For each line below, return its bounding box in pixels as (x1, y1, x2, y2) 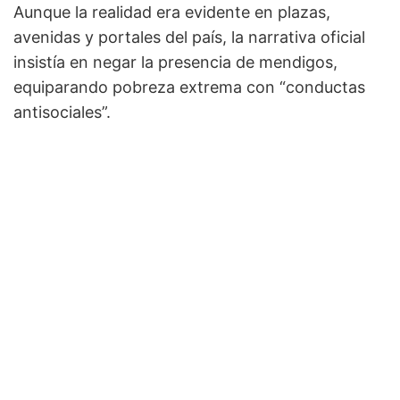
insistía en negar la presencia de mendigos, (13, 52, 337, 71)
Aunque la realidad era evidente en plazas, (13, 2, 330, 21)
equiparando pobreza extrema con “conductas (13, 77, 365, 96)
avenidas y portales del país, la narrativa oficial (13, 27, 365, 46)
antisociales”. (13, 102, 111, 121)
